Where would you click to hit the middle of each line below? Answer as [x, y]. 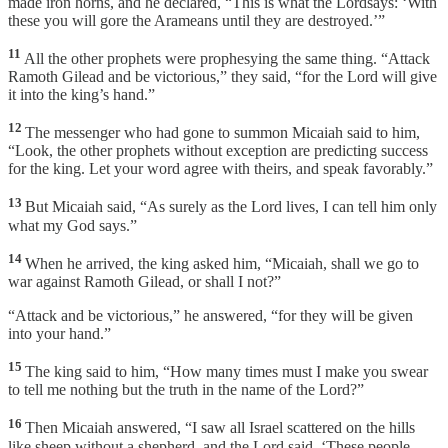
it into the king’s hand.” [81, 95]
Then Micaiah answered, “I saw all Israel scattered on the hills [220, 428]
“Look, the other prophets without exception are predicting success [218, 151]
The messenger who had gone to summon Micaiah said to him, [222, 133]
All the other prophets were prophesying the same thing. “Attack [227, 59]
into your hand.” [59, 334]
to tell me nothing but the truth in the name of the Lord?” [186, 390]
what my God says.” [72, 225]
